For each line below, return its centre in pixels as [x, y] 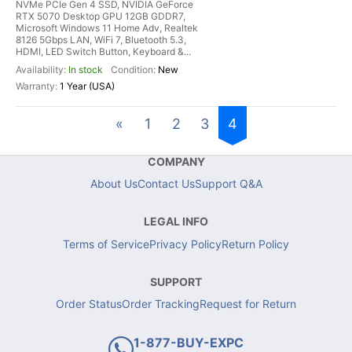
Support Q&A [228, 183]
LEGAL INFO [176, 221]
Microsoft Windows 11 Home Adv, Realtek [107, 28]
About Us [114, 183]
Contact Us [166, 183]
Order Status [89, 304]
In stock [86, 70]
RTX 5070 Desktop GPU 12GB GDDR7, [101, 16]
